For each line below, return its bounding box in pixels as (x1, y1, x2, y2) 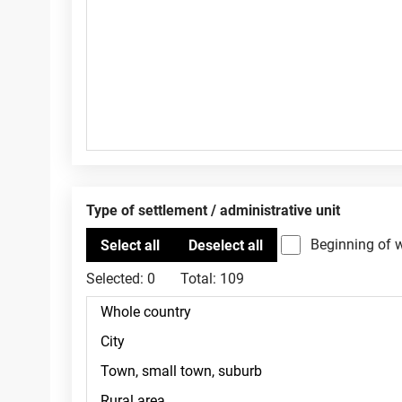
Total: (180, 270, 216, 287)
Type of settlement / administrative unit (94, 202, 340, 219)
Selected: (86, 270, 144, 287)
